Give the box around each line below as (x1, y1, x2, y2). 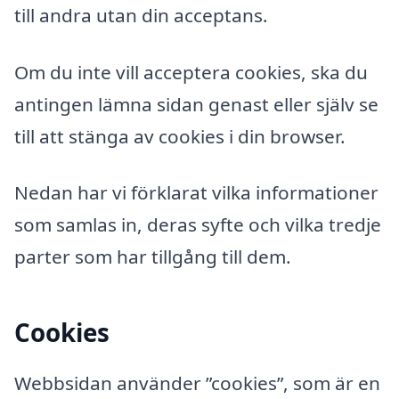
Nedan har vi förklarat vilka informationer (14, 180, 379, 206)
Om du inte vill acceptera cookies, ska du (14, 59, 368, 85)
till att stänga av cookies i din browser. (14, 123, 346, 149)
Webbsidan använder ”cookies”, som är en (14, 370, 380, 396)
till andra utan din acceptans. (14, 2, 268, 28)
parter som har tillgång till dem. (14, 244, 291, 270)
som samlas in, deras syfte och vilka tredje (14, 212, 381, 238)
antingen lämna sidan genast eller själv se (14, 91, 379, 117)
